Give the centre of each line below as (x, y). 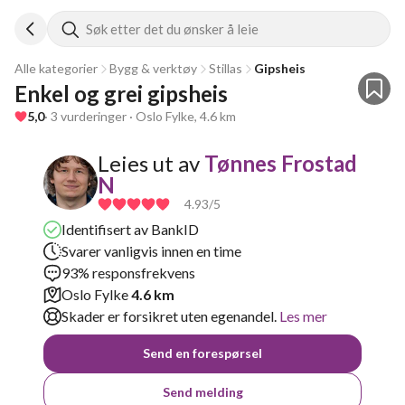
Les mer (302, 316)
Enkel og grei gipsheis (121, 94)
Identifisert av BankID (130, 229)
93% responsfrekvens (128, 273)
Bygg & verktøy (153, 68)
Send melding (202, 392)
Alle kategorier (56, 68)
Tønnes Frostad (281, 163)
